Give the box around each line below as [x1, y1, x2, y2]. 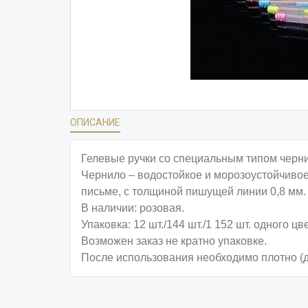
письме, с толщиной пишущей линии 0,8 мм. [81, 186, 306, 197]
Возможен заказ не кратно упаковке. [81, 235, 267, 247]
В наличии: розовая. [81, 202, 184, 214]
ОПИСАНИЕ [70, 117, 120, 128]
